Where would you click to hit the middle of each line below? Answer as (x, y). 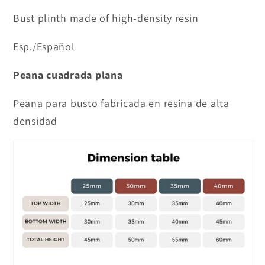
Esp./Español (44, 46)
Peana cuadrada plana (68, 75)
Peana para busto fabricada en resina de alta (121, 103)
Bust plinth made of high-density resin (106, 18)
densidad (35, 121)
